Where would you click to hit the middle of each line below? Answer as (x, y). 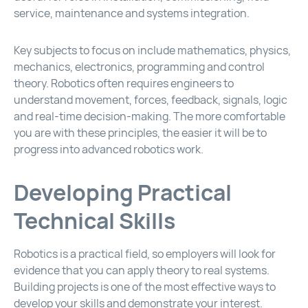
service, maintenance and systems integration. (132, 14)
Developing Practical (123, 193)
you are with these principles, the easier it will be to (140, 133)
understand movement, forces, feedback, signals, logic (151, 100)
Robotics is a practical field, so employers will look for (145, 254)
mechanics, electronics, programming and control (139, 67)
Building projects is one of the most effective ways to (145, 287)
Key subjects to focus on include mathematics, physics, (152, 51)
